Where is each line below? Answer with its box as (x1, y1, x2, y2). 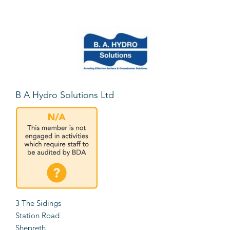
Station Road (15, 210, 60, 221)
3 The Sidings (15, 198, 61, 208)
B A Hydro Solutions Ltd (15, 89, 114, 101)
